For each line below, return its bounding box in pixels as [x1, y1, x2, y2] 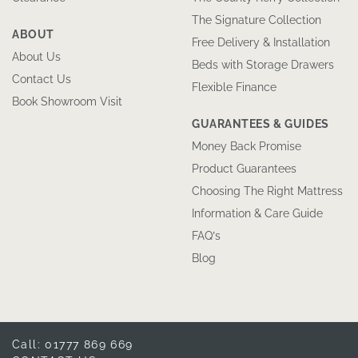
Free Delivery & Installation [192, 36, 330, 49]
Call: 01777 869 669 [12, 338, 133, 351]
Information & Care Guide [192, 207, 323, 220]
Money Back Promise [192, 140, 301, 153]
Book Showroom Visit [12, 95, 122, 108]
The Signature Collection [192, 14, 321, 26]
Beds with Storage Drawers [192, 58, 334, 71]
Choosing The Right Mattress [192, 185, 343, 197]
